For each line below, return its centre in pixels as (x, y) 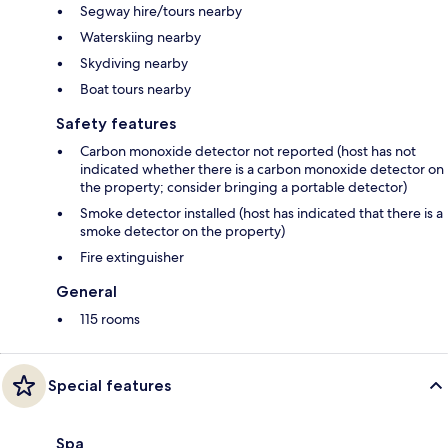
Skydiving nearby (134, 63)
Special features (109, 386)
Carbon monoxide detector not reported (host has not (248, 151)
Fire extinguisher (132, 257)
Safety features (116, 124)
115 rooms (110, 319)
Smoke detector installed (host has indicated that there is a (261, 213)
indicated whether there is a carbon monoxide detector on (262, 169)
